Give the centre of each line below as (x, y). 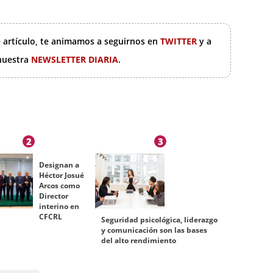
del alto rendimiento (139, 241)
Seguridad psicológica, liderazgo (160, 220)
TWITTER (180, 41)
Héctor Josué (61, 175)
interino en (59, 207)
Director (53, 196)
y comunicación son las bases (154, 230)
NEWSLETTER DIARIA (75, 60)
